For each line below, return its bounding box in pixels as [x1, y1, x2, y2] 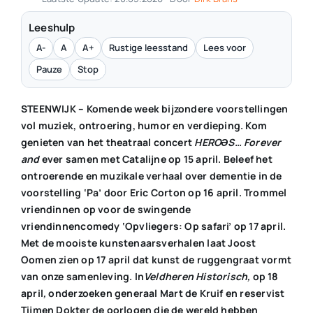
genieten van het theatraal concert [20, 135, 195, 149]
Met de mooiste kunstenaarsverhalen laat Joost [20, 235, 256, 249]
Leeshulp [28, 20, 75, 35]
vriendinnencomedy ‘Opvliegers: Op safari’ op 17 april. [20, 219, 286, 233]
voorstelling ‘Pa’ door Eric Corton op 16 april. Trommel [20, 185, 287, 199]
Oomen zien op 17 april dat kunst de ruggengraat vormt [20, 252, 292, 266]
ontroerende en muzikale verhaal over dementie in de [20, 168, 282, 182]
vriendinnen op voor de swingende [20, 202, 191, 216]
